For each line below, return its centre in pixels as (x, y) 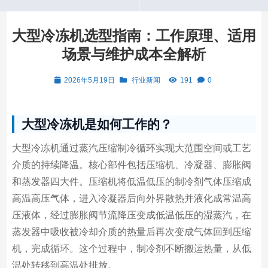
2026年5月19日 (89, 80)
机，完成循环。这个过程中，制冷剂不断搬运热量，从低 (131, 249)
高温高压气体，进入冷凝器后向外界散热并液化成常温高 (131, 198)
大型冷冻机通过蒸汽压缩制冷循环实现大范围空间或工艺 (131, 148)
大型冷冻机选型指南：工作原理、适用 (134, 36)
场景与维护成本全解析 (134, 54)
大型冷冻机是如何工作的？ (97, 124)
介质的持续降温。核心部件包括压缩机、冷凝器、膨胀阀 (131, 165)
